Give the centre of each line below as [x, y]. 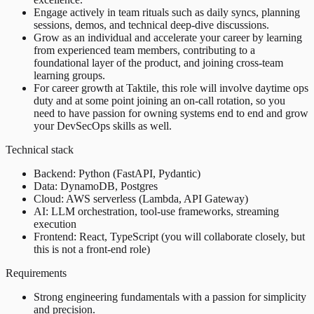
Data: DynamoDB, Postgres [96, 186]
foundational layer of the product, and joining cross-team [158, 62]
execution [55, 224]
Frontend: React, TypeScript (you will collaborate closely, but [169, 236]
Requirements [36, 273]
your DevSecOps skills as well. [103, 125]
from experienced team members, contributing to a [144, 50]
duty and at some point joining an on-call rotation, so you [159, 100]
